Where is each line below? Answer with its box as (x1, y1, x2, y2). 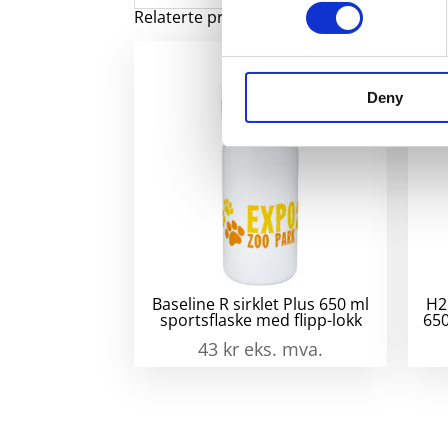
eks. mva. (244, 337, 324, 362)
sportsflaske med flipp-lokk (159, 309, 362, 332)
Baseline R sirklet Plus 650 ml (152, 293, 370, 316)
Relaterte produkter (134, 5, 285, 28)
